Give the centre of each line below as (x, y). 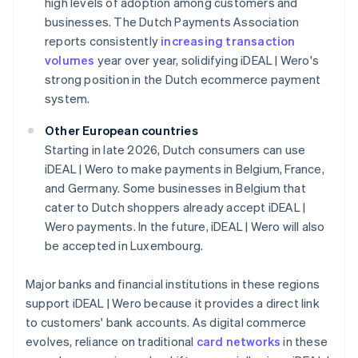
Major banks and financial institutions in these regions (173, 284)
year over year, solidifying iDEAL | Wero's (207, 60)
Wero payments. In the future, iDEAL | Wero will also (185, 227)
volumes (70, 60)
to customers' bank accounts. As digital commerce (166, 322)
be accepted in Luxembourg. (124, 246)
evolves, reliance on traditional (111, 342)
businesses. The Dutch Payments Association (172, 22)
